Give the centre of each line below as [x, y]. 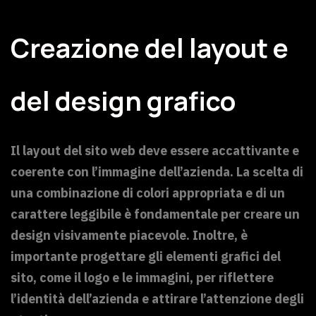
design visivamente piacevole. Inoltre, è [129, 236]
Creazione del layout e [150, 48]
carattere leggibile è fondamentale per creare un [155, 214]
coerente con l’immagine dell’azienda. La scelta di [157, 172]
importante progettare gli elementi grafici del [146, 257]
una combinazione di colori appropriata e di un [148, 193]
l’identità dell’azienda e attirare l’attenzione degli [157, 299]
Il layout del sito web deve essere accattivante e [155, 151]
